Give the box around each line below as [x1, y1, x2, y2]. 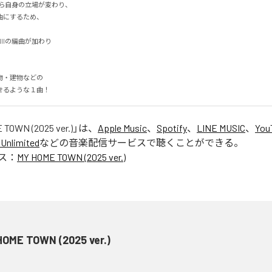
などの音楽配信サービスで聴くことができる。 [39, 137, 243, 148]
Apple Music [98, 122, 147, 134]
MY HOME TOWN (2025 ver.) [17, 151, 126, 163]
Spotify [157, 122, 187, 134]
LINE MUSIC [197, 122, 245, 134]
